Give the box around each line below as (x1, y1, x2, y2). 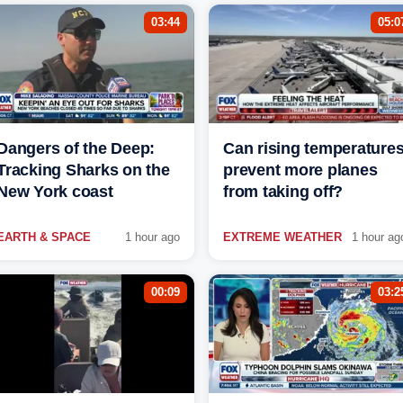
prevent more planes (223, 161, 378, 180)
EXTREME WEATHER (223, 230, 342, 245)
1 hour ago (125, 230, 180, 245)
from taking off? (223, 183, 343, 201)
